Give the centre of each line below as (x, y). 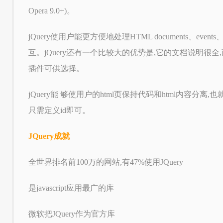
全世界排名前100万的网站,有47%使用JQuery (106, 162)
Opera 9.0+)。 (51, 11)
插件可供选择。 (56, 68)
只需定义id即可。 (59, 110)
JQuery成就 (49, 136)
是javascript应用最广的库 (71, 188)
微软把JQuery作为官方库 (71, 214)
